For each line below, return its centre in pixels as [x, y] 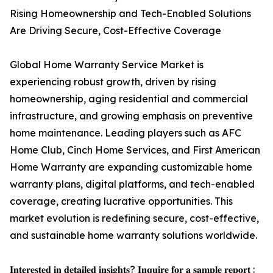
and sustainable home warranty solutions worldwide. [133, 236]
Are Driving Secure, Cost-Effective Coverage [115, 31]
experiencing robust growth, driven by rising [113, 82]
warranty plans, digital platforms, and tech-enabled [132, 184]
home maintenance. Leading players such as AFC [126, 133]
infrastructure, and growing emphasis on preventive [131, 116]
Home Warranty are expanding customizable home [131, 167]
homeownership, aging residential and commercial [129, 99]
